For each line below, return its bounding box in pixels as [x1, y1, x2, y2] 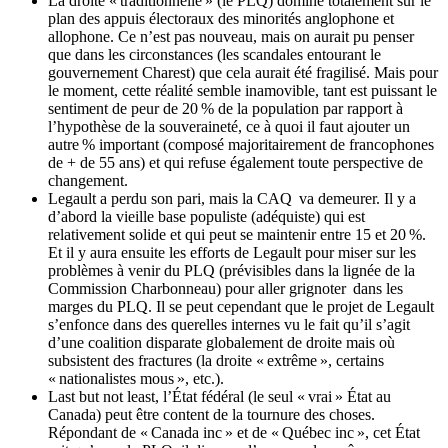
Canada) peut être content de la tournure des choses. [48, 405, 375, 423]
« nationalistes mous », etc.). [48, 369, 224, 387]
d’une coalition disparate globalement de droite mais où [48, 333, 395, 351]
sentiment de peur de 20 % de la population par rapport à [48, 99, 403, 117]
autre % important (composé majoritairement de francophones [48, 135, 434, 153]
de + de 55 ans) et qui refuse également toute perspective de [48, 153, 423, 171]
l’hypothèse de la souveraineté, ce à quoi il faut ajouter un [48, 117, 410, 135]
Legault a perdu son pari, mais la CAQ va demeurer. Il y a [48, 189, 416, 207]
